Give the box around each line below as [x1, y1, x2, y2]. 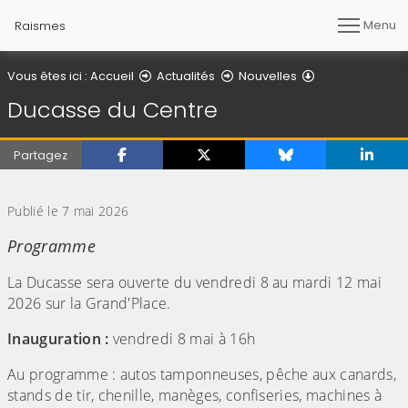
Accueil [90, 67, 134, 84]
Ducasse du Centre [7, 95, 218, 126]
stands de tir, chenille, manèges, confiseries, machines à [7, 385, 382, 406]
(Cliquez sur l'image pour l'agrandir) [6, 183, 244, 204]
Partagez [14, 147, 68, 163]
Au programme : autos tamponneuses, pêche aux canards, [7, 364, 396, 385]
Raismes [15, 17, 66, 34]
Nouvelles [238, 67, 297, 84]
